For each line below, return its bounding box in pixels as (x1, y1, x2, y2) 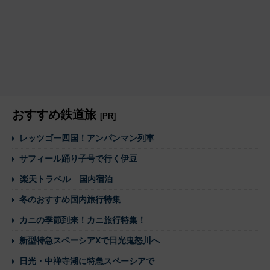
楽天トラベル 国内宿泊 (20, 174, 113, 184)
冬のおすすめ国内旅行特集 (19, 195, 121, 205)
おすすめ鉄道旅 (12, 108, 100, 122)
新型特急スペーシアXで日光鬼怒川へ (19, 236, 160, 246)
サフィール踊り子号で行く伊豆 (19, 154, 137, 164)
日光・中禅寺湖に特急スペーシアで (19, 256, 154, 266)
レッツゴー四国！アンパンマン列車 (19, 133, 154, 143)
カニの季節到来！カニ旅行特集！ (19, 215, 146, 225)
